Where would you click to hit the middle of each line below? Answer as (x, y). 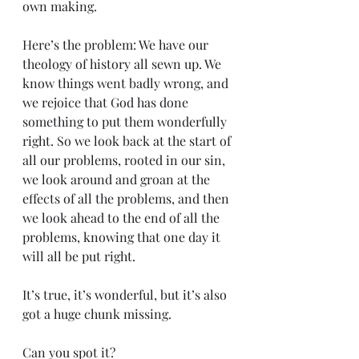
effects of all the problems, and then (127, 198)
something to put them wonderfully (126, 121)
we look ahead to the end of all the (123, 217)
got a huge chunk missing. (99, 313)
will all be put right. (79, 256)
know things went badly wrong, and (127, 83)
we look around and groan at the (118, 179)
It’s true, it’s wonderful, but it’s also (126, 294)
